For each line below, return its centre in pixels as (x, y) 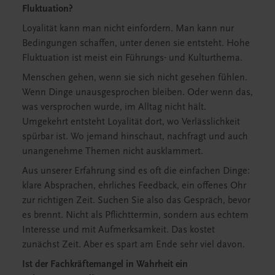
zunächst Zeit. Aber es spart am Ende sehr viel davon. (134, 244)
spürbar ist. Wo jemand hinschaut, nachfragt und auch (135, 136)
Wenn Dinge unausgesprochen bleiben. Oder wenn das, (137, 92)
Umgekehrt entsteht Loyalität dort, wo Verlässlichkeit (131, 121)
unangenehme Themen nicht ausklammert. (113, 151)
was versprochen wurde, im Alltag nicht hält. (114, 107)
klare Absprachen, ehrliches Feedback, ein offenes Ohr (134, 185)
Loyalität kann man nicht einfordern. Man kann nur (128, 28)
